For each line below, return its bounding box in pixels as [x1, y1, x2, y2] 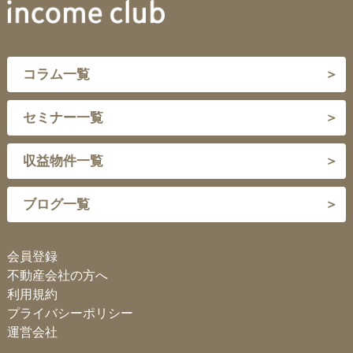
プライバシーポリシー [6, 306, 133, 320]
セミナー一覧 [22, 110, 103, 125]
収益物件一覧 [22, 153, 103, 169]
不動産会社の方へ [6, 268, 108, 282]
